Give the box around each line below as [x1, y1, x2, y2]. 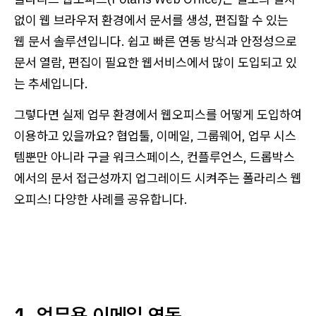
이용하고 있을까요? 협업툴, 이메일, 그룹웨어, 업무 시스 [14, 128, 296, 145]
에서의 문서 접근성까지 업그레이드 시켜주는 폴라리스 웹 [14, 170, 302, 187]
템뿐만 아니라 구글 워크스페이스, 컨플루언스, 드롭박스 [14, 149, 295, 166]
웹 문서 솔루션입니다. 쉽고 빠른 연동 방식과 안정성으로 [14, 33, 297, 50]
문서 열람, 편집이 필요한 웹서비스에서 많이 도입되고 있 [14, 54, 297, 71]
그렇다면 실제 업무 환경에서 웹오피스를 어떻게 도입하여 [14, 107, 302, 123]
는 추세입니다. [14, 75, 88, 92]
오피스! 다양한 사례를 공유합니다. [14, 191, 188, 208]
